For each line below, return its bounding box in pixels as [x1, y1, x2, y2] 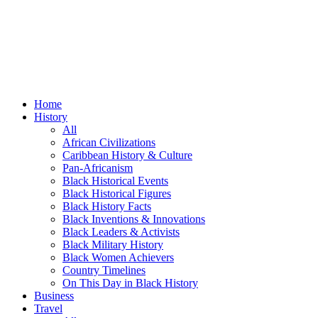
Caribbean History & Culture [62, 149, 192, 161]
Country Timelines [62, 264, 146, 276]
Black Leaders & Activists [62, 226, 180, 238]
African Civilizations [62, 136, 155, 148]
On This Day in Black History [62, 277, 198, 289]
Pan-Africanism [62, 162, 133, 174]
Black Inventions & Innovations [62, 213, 205, 225]
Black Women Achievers [62, 251, 174, 263]
